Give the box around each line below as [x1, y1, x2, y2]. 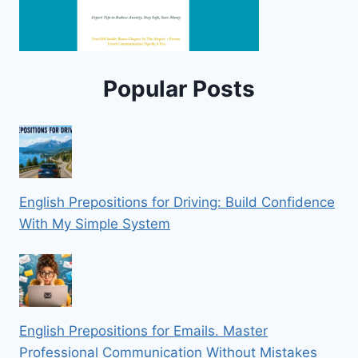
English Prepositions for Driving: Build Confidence [19, 194, 335, 211]
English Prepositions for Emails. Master [19, 323, 268, 340]
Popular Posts [103, 74, 255, 102]
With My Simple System [19, 216, 170, 233]
